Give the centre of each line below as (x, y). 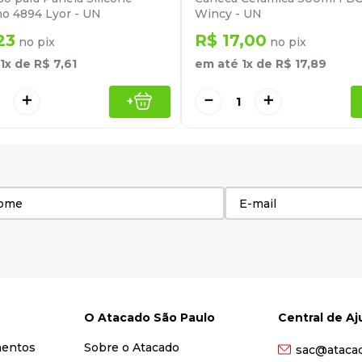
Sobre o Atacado (131, 347)
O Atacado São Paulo (149, 318)
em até (218, 63)
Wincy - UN (228, 13)
